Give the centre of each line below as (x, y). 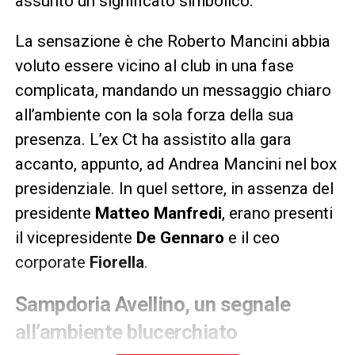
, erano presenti (277, 214)
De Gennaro (180, 238)
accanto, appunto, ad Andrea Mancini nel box (176, 164)
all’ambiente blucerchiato (126, 332)
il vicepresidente (75, 238)
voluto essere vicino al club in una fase (154, 66)
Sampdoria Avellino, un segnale (153, 305)
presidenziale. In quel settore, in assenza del (174, 189)
